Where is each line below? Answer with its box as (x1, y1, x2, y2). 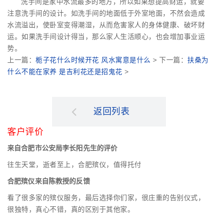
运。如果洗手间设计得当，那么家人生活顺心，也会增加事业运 (7, 33, 205, 41)
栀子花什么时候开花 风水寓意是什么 (36, 56, 151, 64)
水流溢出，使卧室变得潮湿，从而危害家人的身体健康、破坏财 (7, 21, 205, 29)
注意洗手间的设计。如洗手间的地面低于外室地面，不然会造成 (7, 9, 205, 18)
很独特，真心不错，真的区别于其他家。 (7, 205, 134, 214)
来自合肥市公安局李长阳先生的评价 (7, 144, 118, 152)
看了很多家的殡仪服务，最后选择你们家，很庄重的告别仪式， (7, 194, 205, 202)
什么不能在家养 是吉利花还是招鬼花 (7, 68, 123, 76)
